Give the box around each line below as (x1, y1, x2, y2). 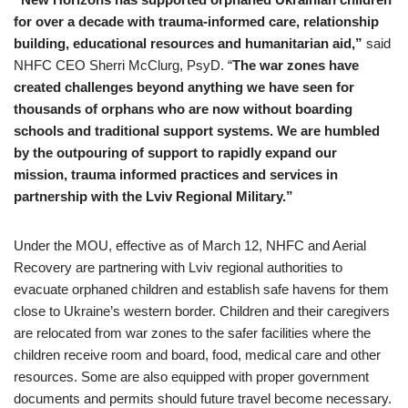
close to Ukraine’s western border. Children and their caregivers (14, 303, 390, 320)
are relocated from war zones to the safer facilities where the (14, 325, 371, 342)
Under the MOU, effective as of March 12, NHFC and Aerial (14, 238, 366, 254)
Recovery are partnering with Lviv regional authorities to (14, 260, 342, 276)
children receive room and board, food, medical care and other (14, 347, 381, 363)
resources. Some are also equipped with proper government (14, 369, 369, 385)
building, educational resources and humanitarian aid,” (14, 36, 362, 52)
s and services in (231, 167, 338, 183)
